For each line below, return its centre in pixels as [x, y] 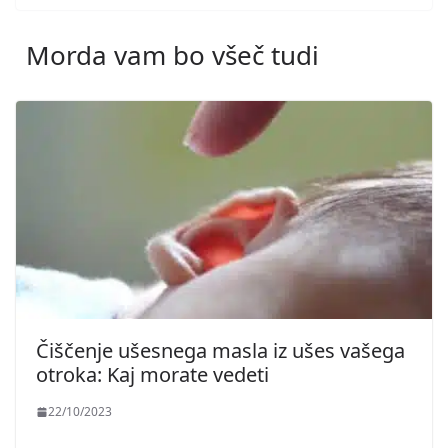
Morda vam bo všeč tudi [172, 54]
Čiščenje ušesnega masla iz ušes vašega [220, 351]
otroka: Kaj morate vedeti [152, 375]
